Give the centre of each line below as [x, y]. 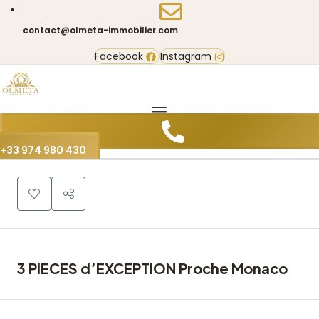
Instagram [186, 56]
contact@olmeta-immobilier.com [100, 30]
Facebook [119, 56]
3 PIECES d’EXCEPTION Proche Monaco [152, 268]
